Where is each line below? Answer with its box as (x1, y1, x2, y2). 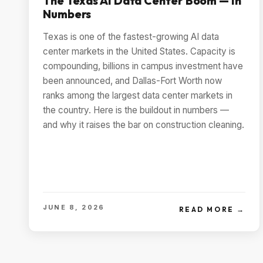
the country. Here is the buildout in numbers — (43, 104, 229, 116)
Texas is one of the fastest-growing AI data (43, 31, 219, 43)
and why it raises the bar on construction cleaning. (43, 119, 244, 131)
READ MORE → (178, 205, 245, 214)
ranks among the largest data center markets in (43, 90, 232, 102)
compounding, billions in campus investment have (43, 60, 243, 72)
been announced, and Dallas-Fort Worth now (43, 75, 222, 87)
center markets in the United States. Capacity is (43, 46, 235, 58)
